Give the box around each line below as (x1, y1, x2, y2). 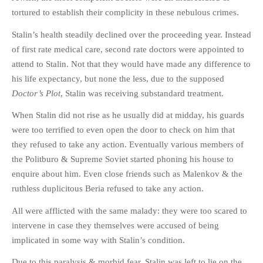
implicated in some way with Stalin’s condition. (12, 235, 185, 245)
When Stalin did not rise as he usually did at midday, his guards (12, 110, 244, 120)
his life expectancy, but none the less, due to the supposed (12, 73, 224, 83)
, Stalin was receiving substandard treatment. (60, 88, 224, 98)
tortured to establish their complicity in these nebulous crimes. (12, 8, 239, 18)
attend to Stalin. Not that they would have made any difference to (12, 59, 251, 69)
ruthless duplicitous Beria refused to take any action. (12, 184, 204, 194)
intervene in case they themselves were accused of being (12, 220, 219, 230)
